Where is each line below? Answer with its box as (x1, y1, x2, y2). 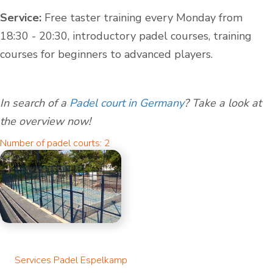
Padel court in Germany (69, 96, 184, 111)
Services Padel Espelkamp (15, 253, 127, 267)
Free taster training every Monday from (41, 10, 243, 26)
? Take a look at (184, 96, 261, 111)
